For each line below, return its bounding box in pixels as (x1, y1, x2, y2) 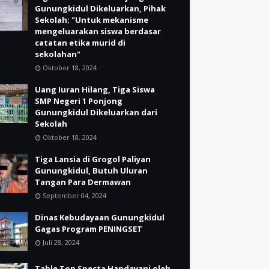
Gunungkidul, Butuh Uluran (35, 165, 148, 176)
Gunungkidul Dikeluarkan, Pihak (35, 3, 166, 14)
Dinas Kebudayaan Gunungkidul (35, 212, 165, 223)
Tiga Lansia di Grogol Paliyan (35, 154, 151, 165)
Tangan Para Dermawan (35, 177, 131, 187)
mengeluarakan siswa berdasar (35, 26, 161, 37)
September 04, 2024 (43, 191, 106, 200)
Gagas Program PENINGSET (35, 223, 142, 234)
